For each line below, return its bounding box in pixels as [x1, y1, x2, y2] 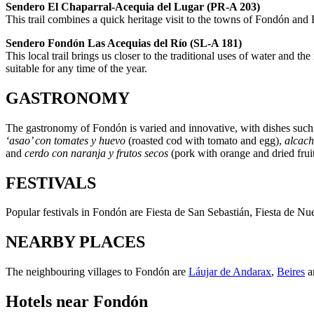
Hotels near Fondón [6, 292, 148, 311]
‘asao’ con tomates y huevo [6, 134, 125, 146]
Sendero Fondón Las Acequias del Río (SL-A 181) [6, 36, 242, 49]
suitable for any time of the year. [6, 62, 147, 74]
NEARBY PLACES [6, 233, 145, 252]
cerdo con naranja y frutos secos [25, 146, 168, 159]
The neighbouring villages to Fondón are [6, 266, 189, 278]
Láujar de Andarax [189, 266, 271, 278]
